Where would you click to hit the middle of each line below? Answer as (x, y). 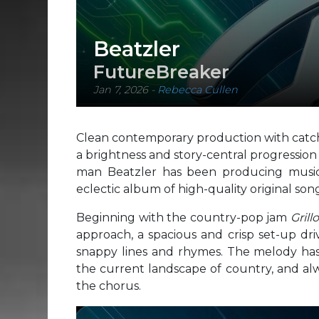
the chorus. (109, 286)
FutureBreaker (161, 72)
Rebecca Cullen (198, 90)
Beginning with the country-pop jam (183, 217)
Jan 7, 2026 (121, 90)
